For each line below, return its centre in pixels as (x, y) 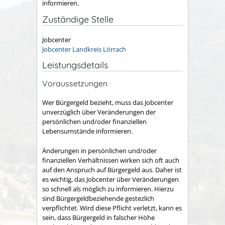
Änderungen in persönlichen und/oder (99, 150)
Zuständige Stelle (78, 19)
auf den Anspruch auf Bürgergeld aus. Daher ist (112, 170)
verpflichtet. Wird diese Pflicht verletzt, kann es (112, 208)
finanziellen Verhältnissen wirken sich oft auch (111, 160)
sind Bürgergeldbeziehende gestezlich (98, 198)
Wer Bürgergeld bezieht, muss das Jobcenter (108, 102)
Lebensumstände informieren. (87, 131)
